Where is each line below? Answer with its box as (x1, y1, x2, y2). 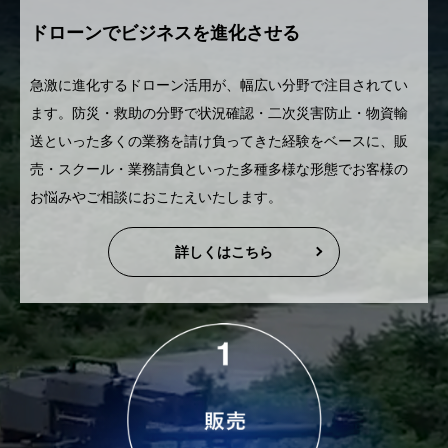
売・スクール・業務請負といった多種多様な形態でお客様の (30, 160, 408, 177)
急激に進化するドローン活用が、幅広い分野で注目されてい (30, 76, 408, 93)
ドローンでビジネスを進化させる (30, 22, 300, 43)
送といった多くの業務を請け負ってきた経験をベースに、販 (30, 132, 408, 149)
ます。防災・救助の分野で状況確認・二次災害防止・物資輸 (30, 104, 408, 121)
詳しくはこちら (174, 243, 273, 260)
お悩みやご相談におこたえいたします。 (30, 188, 282, 205)
